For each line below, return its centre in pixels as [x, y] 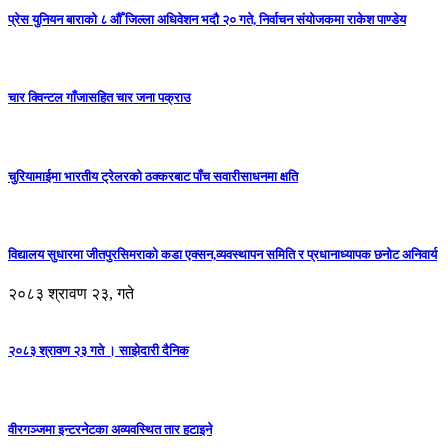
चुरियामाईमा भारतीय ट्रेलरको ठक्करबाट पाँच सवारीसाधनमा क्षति [153, 176]
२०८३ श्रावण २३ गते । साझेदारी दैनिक [98, 351]
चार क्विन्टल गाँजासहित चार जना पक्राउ [99, 98]
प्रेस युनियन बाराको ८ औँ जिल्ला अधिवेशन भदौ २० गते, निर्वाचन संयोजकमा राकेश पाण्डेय [207, 19]
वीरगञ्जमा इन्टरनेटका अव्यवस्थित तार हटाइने [110, 429]
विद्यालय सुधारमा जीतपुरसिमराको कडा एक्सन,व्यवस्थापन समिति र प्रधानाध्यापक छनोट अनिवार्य [222, 254]
